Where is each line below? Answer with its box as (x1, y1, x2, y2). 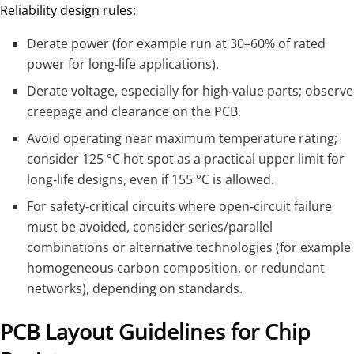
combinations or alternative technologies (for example (27, 239, 352, 257)
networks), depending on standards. (27, 280, 243, 298)
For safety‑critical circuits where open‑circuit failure (27, 198, 333, 216)
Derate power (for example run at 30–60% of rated (27, 35, 326, 53)
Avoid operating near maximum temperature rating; (27, 130, 338, 148)
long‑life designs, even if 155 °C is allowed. (27, 171, 275, 189)
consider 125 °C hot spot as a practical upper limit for (27, 150, 345, 168)
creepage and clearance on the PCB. (27, 103, 242, 121)
